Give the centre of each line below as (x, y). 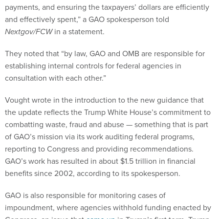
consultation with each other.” (55, 78)
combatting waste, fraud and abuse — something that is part (107, 125)
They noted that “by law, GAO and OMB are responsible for (105, 54)
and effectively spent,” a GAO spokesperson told (87, 20)
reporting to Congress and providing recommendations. (99, 149)
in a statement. (78, 32)
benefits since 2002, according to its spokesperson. (94, 174)
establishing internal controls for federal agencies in (93, 66)
